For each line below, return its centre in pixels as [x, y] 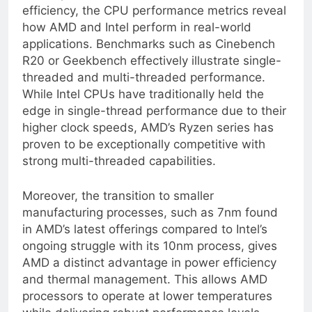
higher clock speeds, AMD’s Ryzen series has [148, 139]
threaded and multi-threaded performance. [144, 89]
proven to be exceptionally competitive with [144, 156]
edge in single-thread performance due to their [154, 122]
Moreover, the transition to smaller [118, 206]
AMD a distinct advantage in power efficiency [149, 273]
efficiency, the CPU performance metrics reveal [154, 22]
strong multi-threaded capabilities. [119, 172]
